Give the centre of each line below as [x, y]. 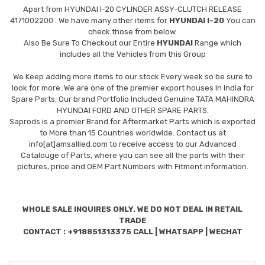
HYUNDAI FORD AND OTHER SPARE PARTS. [132, 110]
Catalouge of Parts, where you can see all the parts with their [132, 155]
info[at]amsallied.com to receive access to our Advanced [132, 144]
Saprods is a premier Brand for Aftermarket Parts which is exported [132, 121]
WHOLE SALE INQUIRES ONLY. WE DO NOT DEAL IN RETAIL [132, 209]
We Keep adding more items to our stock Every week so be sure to [132, 76]
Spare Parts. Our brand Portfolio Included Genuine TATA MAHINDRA [132, 99]
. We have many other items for [112, 20]
